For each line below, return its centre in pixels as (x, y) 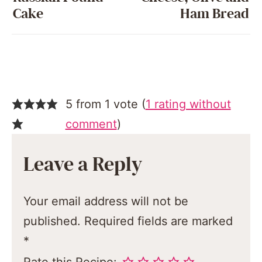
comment (91, 124)
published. (52, 221)
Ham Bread (215, 14)
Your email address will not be (106, 201)
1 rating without (188, 104)
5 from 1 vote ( (105, 104)
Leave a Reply (83, 165)
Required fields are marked (159, 221)
